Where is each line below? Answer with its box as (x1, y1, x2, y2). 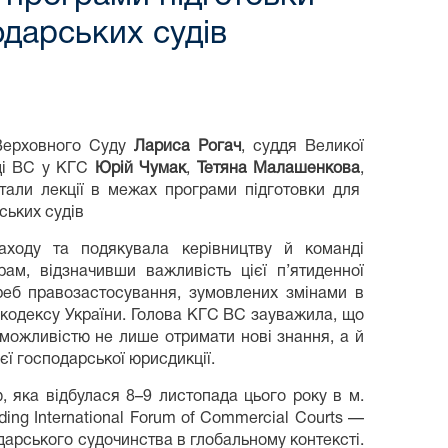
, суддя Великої (240, 139, 365, 154)
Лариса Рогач (133, 139, 241, 154)
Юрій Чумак (94, 161, 187, 176)
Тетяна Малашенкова (196, 161, 361, 176)
